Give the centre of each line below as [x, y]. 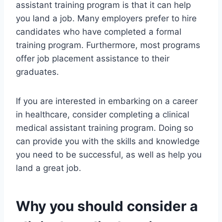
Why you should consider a [107, 206]
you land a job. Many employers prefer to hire [106, 19]
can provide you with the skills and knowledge [108, 141]
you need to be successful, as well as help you [109, 155]
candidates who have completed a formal [99, 32]
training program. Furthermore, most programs [108, 45]
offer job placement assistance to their [93, 59]
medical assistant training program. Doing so [105, 128]
